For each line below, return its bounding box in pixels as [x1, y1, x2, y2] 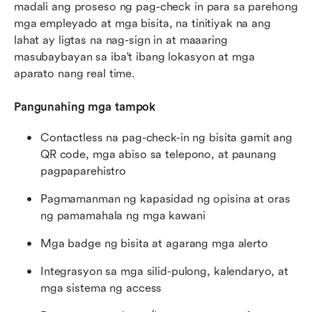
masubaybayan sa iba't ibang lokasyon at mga [14, 49, 255, 63]
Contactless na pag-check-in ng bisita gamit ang [40, 130, 292, 144]
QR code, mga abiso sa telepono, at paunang [40, 147, 276, 161]
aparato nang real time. [14, 66, 136, 80]
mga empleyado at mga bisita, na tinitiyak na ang [14, 16, 271, 30]
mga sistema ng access [40, 281, 162, 295]
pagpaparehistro [40, 164, 127, 178]
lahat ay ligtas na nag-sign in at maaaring [14, 33, 228, 47]
